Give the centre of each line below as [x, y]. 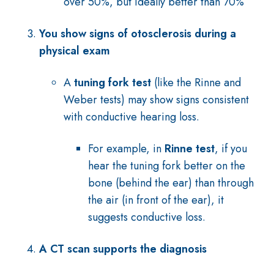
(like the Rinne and [196, 83]
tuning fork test [113, 83]
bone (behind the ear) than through [171, 183]
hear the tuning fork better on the [167, 166]
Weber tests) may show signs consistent [156, 100]
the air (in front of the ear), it [156, 200]
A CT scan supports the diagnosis [123, 249]
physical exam [75, 51]
